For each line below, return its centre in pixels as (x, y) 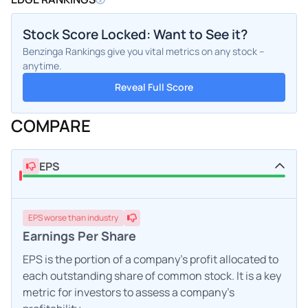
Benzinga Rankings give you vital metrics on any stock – (144, 51)
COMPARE (51, 125)
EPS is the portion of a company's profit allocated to (151, 259)
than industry (93, 217)
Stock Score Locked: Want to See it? (135, 34)
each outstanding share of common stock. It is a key (152, 275)
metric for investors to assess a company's (129, 292)
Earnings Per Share (79, 235)
